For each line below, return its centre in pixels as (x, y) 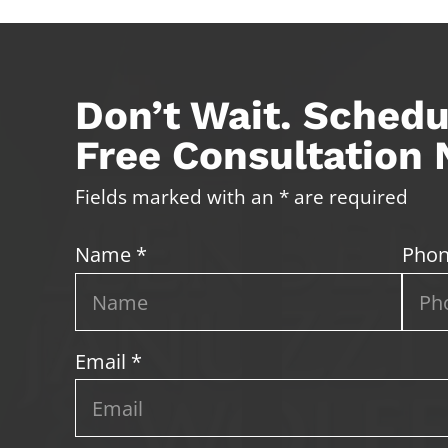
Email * (109, 360)
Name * (111, 254)
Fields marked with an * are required (242, 197)
